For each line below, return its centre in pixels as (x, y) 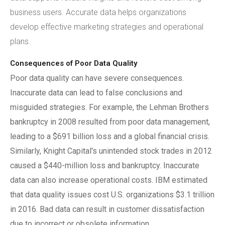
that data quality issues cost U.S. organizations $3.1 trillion (112, 195)
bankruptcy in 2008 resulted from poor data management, (110, 122)
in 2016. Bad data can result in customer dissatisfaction (107, 209)
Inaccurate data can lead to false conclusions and (96, 93)
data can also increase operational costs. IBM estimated (109, 180)
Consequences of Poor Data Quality (74, 63)
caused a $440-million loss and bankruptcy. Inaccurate (105, 165)
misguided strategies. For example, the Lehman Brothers (109, 107)
